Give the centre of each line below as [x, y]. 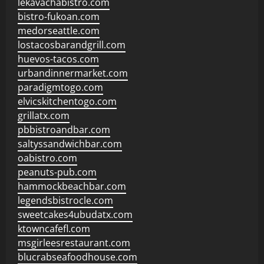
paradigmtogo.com [60, 87]
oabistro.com [47, 158]
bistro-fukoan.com [59, 16]
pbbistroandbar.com [64, 130]
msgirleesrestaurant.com [74, 243]
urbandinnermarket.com [73, 73]
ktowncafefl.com [54, 229]
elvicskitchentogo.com [67, 101]
